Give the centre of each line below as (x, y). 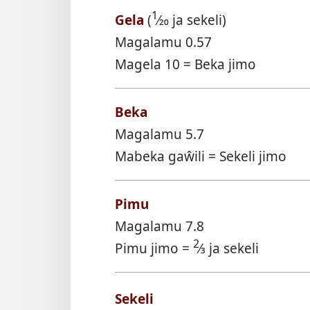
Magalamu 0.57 (163, 42)
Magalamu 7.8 (159, 226)
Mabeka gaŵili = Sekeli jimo (201, 156)
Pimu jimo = (154, 248)
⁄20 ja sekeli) (192, 19)
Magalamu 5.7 (159, 134)
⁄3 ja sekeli (229, 248)
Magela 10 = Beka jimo (185, 64)
